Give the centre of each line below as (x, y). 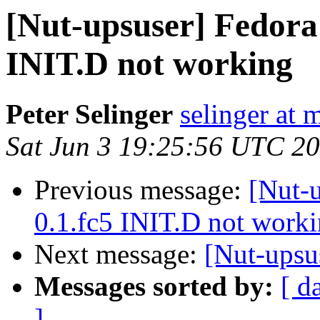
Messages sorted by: (154, 286)
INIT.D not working (149, 64)
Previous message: (141, 190)
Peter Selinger (89, 114)
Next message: (119, 254)
